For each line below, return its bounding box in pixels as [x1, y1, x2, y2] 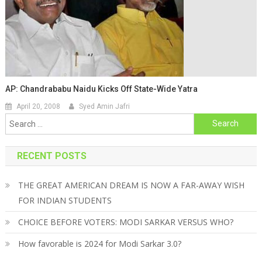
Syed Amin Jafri [79, 102, 130, 111]
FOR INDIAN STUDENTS [18, 194, 112, 206]
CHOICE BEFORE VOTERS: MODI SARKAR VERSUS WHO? [18, 216, 233, 227]
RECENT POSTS [16, 150, 87, 161]
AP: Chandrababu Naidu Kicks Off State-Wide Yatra [5, 84, 198, 94]
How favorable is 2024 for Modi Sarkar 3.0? [18, 237, 181, 249]
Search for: [194, 115, 235, 126]
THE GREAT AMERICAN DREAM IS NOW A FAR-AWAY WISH [18, 179, 244, 191]
